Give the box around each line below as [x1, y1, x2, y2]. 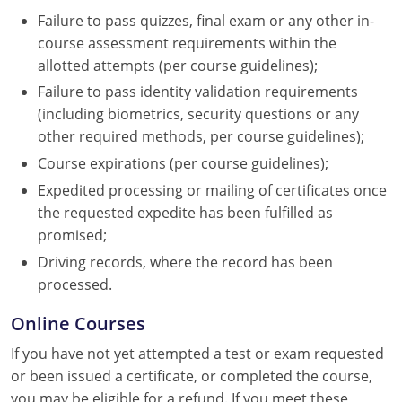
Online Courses [11, 310, 145, 336]
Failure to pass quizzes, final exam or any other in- [38, 10, 374, 31]
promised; [38, 224, 107, 245]
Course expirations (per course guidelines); [38, 153, 328, 174]
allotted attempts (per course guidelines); [38, 55, 318, 75]
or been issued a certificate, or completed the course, [11, 365, 372, 386]
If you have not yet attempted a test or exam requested [11, 343, 384, 363]
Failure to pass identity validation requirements [38, 82, 358, 102]
